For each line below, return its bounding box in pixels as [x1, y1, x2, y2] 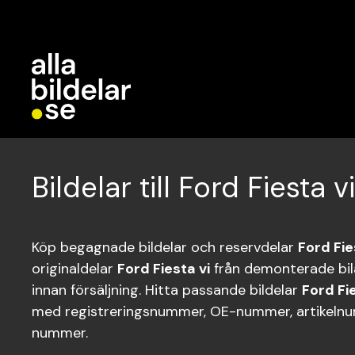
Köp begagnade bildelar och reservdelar [32, 238, 298, 257]
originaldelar [32, 259, 117, 278]
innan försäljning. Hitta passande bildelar [32, 281, 302, 300]
